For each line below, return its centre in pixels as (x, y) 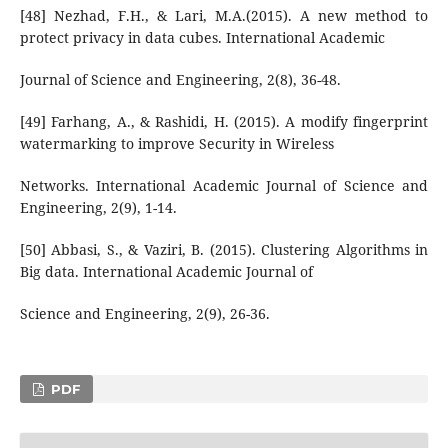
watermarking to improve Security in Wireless (176, 143)
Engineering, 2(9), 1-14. (98, 207)
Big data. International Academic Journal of (166, 271)
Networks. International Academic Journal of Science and (224, 185)
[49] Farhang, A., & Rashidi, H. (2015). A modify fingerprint (224, 121)
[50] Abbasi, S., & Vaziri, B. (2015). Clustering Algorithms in (224, 249)
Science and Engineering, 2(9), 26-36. (144, 313)
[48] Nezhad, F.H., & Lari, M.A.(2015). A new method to (224, 15)
